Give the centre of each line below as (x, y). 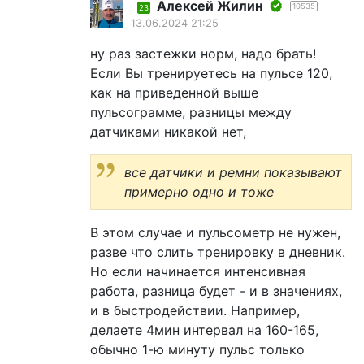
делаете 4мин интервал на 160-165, (204, 330)
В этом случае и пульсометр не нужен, (215, 233)
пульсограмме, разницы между (191, 113)
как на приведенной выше (174, 93)
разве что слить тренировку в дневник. (218, 252)
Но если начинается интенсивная (198, 272)
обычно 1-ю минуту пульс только (197, 350)
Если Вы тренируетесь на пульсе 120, (211, 74)
